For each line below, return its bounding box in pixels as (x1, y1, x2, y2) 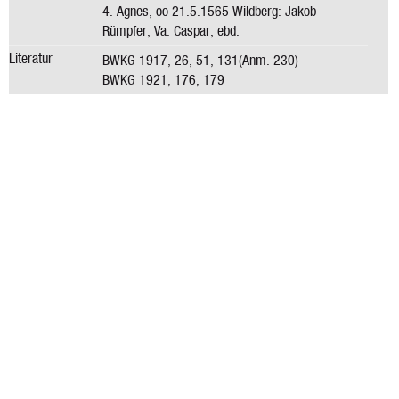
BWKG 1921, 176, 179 (102, 70, 225, 88)
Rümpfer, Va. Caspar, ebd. (102, 22, 240, 40)
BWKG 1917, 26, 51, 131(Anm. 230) (102, 51, 299, 69)
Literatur (9, 50, 53, 68)
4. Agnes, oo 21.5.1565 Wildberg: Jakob (102, 3, 317, 20)
